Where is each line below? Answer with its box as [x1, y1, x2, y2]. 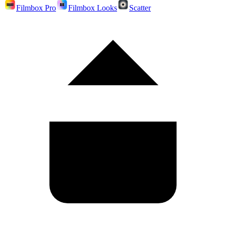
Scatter [129, 4, 151, 13]
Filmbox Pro [16, 4, 56, 13]
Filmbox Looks [68, 4, 117, 13]
